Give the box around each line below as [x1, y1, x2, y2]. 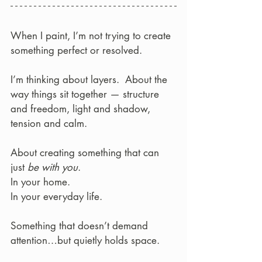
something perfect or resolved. [11, 44, 142, 57]
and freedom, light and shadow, [11, 102, 153, 115]
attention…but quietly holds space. [11, 234, 160, 247]
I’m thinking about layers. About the [11, 73, 170, 86]
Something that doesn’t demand [11, 219, 151, 232]
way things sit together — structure [11, 88, 162, 101]
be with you [27, 161, 78, 174]
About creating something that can [11, 146, 162, 159]
